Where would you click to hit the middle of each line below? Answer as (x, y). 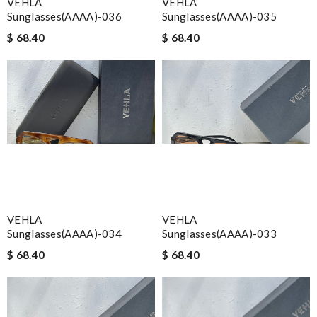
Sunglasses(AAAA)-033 (220, 234)
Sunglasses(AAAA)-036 (65, 16)
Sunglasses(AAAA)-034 (65, 234)
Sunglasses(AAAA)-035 (220, 16)
